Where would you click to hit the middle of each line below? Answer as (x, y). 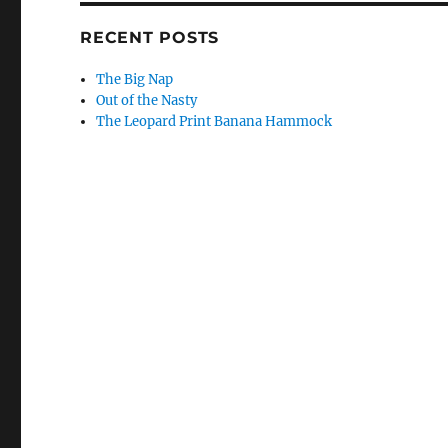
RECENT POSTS (150, 38)
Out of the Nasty (147, 101)
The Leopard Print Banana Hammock (214, 122)
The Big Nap (135, 80)
